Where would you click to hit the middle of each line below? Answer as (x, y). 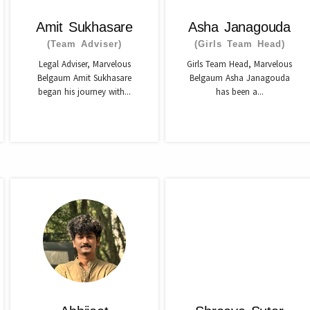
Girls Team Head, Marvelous (239, 64)
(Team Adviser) (84, 44)
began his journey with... (84, 92)
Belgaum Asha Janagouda (239, 78)
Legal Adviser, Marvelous (84, 64)
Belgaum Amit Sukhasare (84, 78)
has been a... (239, 92)
